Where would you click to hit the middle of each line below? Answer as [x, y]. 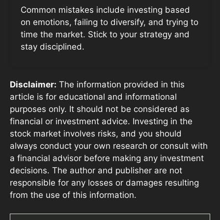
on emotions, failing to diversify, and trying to [110, 22]
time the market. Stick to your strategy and [105, 35]
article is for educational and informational [93, 96]
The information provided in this [121, 84]
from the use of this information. [73, 195]
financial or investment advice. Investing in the [101, 121]
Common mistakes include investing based [105, 10]
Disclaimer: [33, 84]
